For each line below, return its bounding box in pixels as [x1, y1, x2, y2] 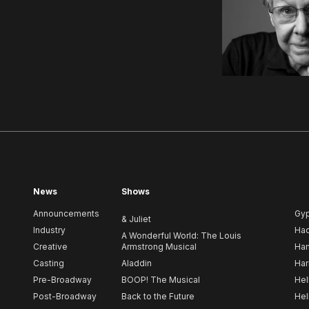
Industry [33, 225, 66, 236]
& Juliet [121, 214, 151, 225]
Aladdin [121, 258, 152, 269]
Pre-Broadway [33, 275, 92, 286]
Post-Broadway [33, 291, 97, 302]
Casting [33, 258, 64, 269]
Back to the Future [121, 291, 195, 302]
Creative [33, 241, 68, 252]
